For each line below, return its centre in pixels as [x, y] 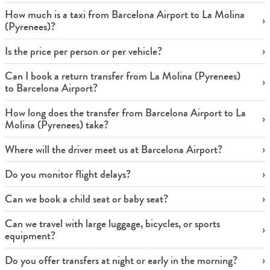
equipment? [30, 235]
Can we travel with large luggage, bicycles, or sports [112, 223]
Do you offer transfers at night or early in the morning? [121, 260]
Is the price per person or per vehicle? [83, 51]
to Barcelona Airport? [51, 88]
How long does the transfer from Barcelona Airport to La [125, 112]
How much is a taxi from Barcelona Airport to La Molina [125, 14]
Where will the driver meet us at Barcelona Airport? [114, 149]
